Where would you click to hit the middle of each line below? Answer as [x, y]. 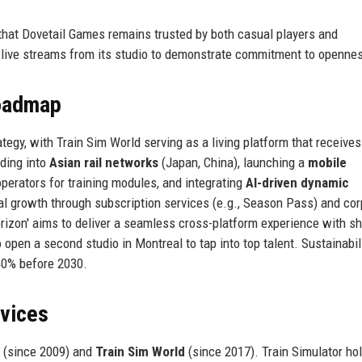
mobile [327, 162]
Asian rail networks [104, 162]
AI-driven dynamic [297, 182]
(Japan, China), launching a [233, 162]
